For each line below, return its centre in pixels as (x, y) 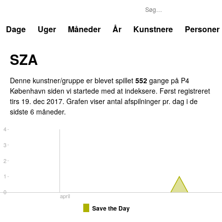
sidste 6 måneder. (38, 111)
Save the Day (111, 208)
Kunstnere (153, 29)
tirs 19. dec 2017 (36, 101)
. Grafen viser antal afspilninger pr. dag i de (130, 101)
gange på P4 (168, 80)
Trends (29, 10)
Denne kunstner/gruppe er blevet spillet (73, 80)
